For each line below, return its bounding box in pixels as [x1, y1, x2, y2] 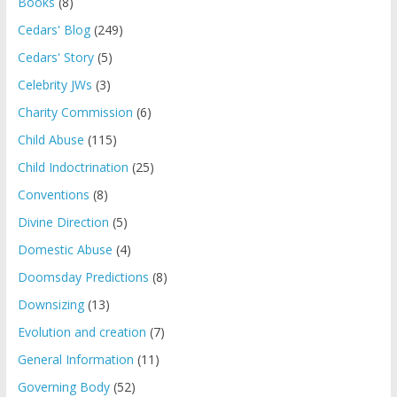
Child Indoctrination [17, 158, 128, 175]
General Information [17, 350, 134, 368]
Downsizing [17, 295, 84, 313]
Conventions [17, 185, 90, 203]
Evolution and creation [17, 323, 146, 340]
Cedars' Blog [17, 20, 90, 38]
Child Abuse [17, 130, 84, 148]
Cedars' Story [17, 48, 94, 66]
